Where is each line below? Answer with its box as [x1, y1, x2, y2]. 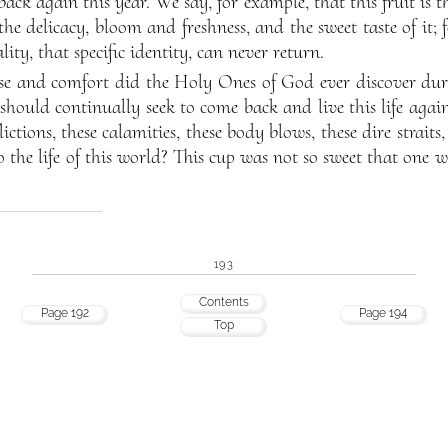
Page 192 [40, 306, 89, 321]
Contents [198, 295, 249, 310]
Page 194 [359, 306, 407, 321]
